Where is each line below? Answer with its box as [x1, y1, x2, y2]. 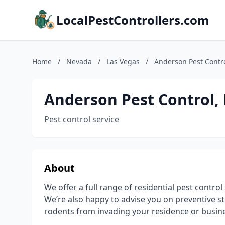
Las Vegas [106, 57, 140, 66]
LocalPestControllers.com [56, 12, 209, 28]
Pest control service [44, 114, 119, 125]
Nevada [66, 57, 92, 66]
